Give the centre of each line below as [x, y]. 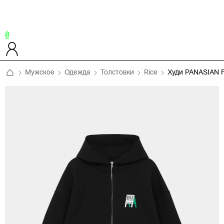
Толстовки [117, 72]
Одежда [77, 72]
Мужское [40, 72]
